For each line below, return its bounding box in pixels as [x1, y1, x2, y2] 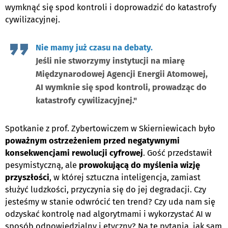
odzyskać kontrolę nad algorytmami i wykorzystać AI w [5, 209, 211, 219]
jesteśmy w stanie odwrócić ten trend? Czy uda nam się [5, 196, 215, 207]
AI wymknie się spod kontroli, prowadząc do [36, 82, 207, 92]
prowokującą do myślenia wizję [79, 160, 200, 170]
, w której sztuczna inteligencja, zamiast [49, 172, 201, 182]
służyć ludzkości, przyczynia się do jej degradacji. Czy [5, 184, 206, 194]
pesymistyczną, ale [5, 160, 79, 170]
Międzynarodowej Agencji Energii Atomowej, [36, 69, 208, 79]
